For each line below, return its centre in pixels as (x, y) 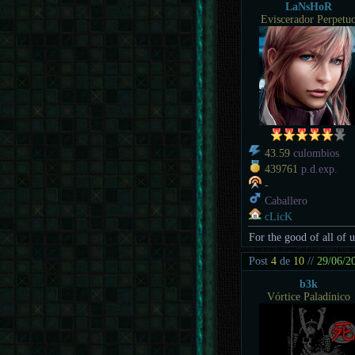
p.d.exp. (318, 169)
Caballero (285, 200)
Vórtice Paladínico (308, 297)
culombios (315, 153)
